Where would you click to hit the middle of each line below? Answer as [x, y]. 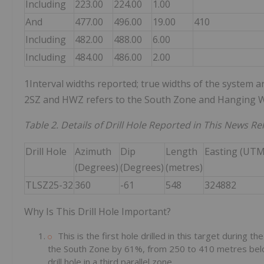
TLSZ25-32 [49, 185]
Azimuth [93, 152]
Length [181, 152]
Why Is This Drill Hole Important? [98, 212]
